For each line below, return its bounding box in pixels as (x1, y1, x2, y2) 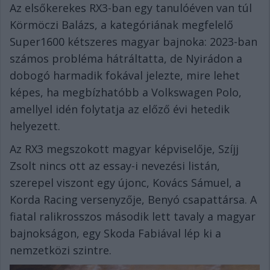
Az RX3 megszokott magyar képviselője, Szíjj (10, 141, 239, 156)
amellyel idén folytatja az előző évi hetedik (10, 101, 230, 116)
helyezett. (10, 118, 60, 133)
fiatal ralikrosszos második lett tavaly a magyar (10, 209, 256, 224)
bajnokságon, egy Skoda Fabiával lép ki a (10, 225, 221, 240)
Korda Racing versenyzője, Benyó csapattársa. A (10, 192, 257, 207)
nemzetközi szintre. (10, 242, 111, 257)
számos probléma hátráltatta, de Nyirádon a (10, 51, 242, 66)
